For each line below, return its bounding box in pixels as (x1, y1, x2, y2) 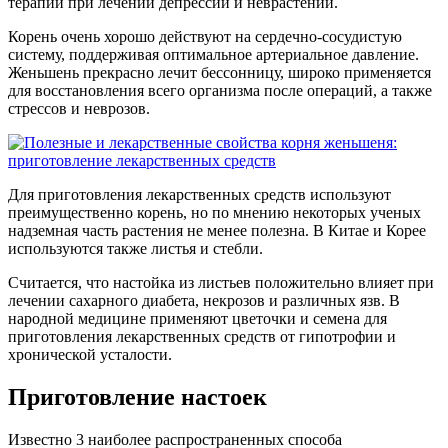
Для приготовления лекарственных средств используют (8, 185, 391, 203)
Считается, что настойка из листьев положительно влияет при (8, 273, 434, 291)
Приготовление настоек (8, 383, 267, 410)
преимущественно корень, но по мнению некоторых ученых (8, 203, 421, 221)
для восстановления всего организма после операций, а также (8, 81, 432, 99)
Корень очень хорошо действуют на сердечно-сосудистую (8, 27, 402, 45)
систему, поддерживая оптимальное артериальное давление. (8, 45, 419, 63)
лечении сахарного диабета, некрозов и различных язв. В (8, 291, 400, 309)
